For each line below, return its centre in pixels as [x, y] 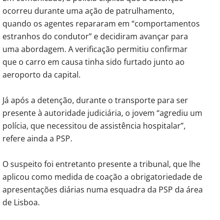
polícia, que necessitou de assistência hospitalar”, [94, 125]
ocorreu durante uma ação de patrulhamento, [88, 11]
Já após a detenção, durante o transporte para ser [95, 100]
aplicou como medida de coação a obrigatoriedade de [102, 177]
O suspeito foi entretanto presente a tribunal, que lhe [101, 164]
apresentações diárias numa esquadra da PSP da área [103, 189]
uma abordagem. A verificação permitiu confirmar [95, 49]
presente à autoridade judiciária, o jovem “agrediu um [102, 113]
